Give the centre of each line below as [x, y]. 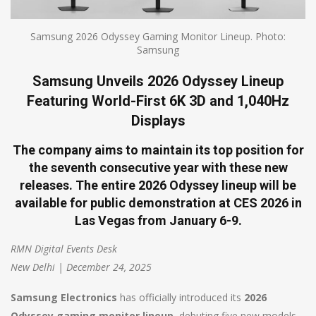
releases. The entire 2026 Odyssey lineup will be [158, 185]
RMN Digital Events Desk [64, 248]
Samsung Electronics [64, 297]
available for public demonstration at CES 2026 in [158, 202]
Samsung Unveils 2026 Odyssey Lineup [158, 81]
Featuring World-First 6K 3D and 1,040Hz [158, 101]
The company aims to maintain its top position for [158, 150]
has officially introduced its [181, 297]
